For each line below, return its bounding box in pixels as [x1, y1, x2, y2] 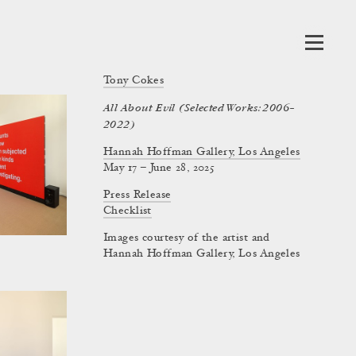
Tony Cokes [103, 75, 164, 87]
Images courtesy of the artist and [103, 233, 270, 244]
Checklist [103, 206, 152, 217]
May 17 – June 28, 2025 [103, 163, 215, 174]
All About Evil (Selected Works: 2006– [103, 102, 296, 114]
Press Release [103, 190, 172, 201]
